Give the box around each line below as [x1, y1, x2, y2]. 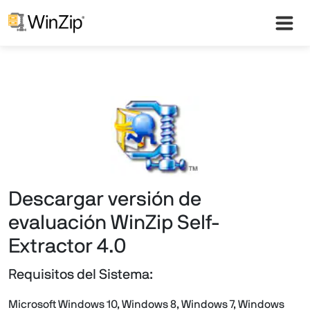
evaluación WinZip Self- [8, 212, 220, 233]
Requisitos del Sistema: [8, 267, 153, 282]
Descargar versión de [8, 189, 201, 210]
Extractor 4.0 [8, 236, 127, 257]
